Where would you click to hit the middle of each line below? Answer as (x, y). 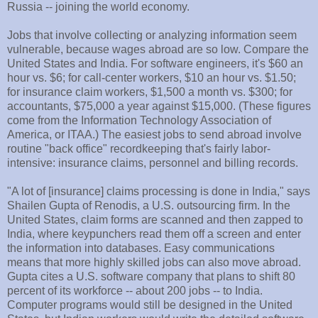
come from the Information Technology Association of (139, 121)
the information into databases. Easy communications (141, 248)
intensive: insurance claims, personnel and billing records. (153, 163)
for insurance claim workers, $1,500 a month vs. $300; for (150, 92)
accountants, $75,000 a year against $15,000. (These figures (159, 106)
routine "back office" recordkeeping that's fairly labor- (139, 149)
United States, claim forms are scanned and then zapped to (155, 220)
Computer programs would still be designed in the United (150, 305)
